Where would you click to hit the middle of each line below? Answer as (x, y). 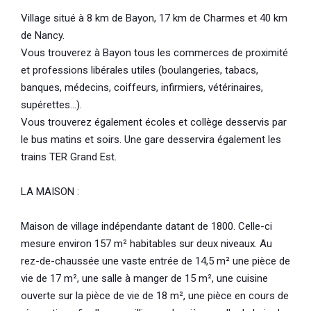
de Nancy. (43, 35)
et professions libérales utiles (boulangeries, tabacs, (140, 70)
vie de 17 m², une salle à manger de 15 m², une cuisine (144, 278)
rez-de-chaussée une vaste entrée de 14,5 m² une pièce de (155, 261)
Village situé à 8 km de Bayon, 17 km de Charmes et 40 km (154, 18)
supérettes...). (51, 104)
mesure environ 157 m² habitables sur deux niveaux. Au (146, 243)
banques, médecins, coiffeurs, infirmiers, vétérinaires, (142, 87)
